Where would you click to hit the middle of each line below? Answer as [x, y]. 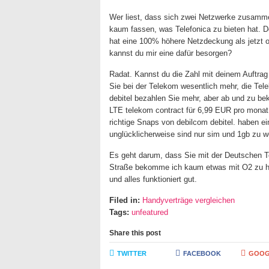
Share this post [135, 233]
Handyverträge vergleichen [189, 200]
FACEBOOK [202, 253]
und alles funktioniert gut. [153, 179]
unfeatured [150, 212]
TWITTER [132, 253]
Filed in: [125, 200]
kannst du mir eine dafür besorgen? [171, 53]
